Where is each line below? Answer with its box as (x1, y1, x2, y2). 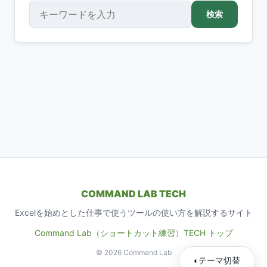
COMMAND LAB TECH (81, 187, 186, 200)
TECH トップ (183, 227, 233, 238)
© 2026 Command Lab (95, 247, 172, 257)
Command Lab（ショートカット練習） (34, 227, 184, 238)
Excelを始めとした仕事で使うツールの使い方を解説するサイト (14, 207, 253, 218)
